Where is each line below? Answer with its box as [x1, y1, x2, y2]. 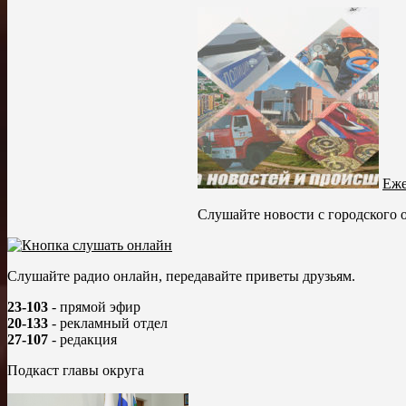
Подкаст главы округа [7, 362, 144, 378]
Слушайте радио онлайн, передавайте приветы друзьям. [7, 267, 355, 284]
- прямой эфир [48, 298, 140, 314]
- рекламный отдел [48, 314, 168, 331]
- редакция [48, 331, 117, 347]
